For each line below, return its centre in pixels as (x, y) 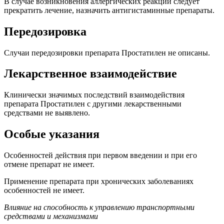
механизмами (75, 216)
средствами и (28, 216)
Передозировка (45, 31)
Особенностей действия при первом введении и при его (100, 155)
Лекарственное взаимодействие (90, 74)
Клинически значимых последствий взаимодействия (94, 95)
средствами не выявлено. (47, 113)
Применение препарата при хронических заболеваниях (99, 181)
